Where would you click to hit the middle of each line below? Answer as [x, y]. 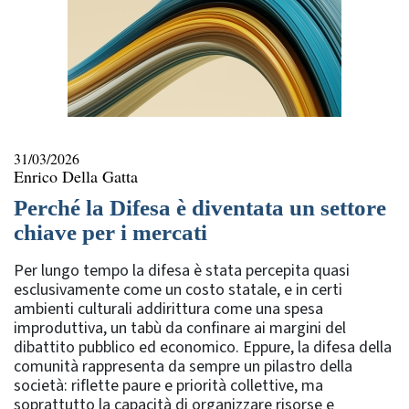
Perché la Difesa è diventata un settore [200, 207]
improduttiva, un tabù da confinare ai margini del [180, 328]
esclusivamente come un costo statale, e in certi [178, 289]
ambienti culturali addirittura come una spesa [168, 309]
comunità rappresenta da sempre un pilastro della [183, 366]
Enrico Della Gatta [76, 176]
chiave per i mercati [110, 232]
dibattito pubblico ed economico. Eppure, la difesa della [203, 347]
